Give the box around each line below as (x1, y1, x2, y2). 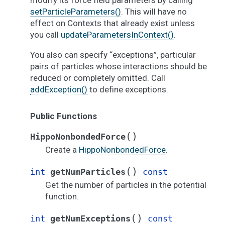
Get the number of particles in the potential (45, 180, 206, 190)
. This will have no (121, 7, 187, 17)
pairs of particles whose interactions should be (30, 61, 207, 71)
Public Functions (30, 111, 97, 121)
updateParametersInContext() (61, 30, 174, 40)
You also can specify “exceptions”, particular (30, 50, 196, 60)
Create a (45, 145, 79, 155)
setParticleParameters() (30, 7, 121, 17)
